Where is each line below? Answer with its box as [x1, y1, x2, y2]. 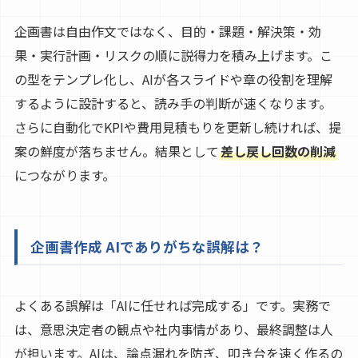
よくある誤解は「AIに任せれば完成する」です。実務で [14, 296, 331, 316]
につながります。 [14, 165, 115, 185]
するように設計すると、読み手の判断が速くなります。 [14, 93, 332, 113]
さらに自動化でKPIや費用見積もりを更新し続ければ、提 [14, 117, 341, 137]
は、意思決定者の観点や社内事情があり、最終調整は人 [14, 320, 333, 340]
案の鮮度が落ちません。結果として [14, 141, 219, 161]
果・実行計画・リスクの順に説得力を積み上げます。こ [14, 46, 332, 66]
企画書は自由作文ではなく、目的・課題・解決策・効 [14, 22, 321, 42]
